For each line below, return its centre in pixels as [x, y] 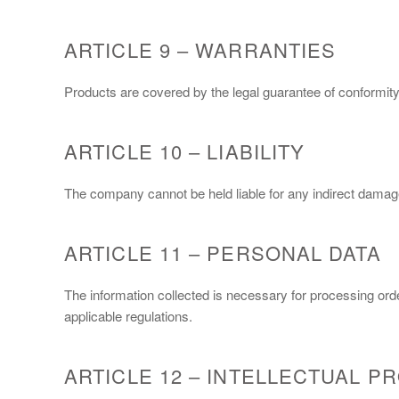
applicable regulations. [128, 315]
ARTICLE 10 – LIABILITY [185, 151]
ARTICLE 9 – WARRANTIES [200, 49]
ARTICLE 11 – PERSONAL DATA [223, 252]
